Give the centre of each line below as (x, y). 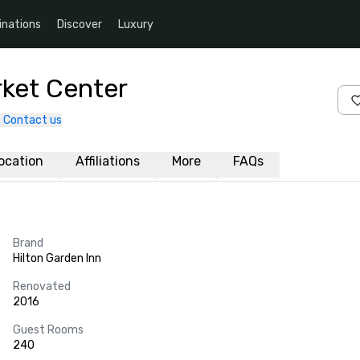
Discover (80, 24)
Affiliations (108, 161)
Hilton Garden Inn (57, 258)
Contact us (33, 120)
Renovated (42, 286)
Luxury (136, 24)
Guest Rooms (48, 330)
